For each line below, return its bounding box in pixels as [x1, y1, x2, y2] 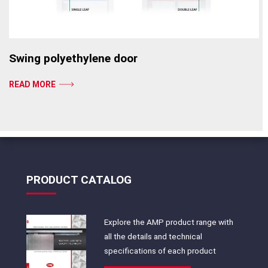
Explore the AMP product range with [103, 217, 233, 227]
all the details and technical [103, 232, 202, 242]
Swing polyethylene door [9, 51, 138, 65]
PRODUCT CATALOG [26, 173, 132, 187]
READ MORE [9, 80, 56, 90]
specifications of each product [103, 246, 216, 256]
